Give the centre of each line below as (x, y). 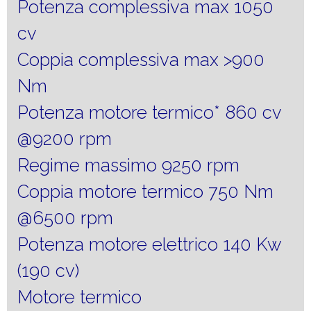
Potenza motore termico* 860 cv (149, 112)
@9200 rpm (65, 138)
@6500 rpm (65, 218)
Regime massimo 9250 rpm (128, 165)
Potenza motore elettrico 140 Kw (149, 244)
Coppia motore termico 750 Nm (145, 191)
